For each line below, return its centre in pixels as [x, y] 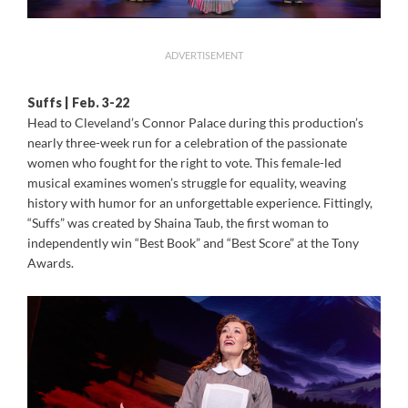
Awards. [51, 262]
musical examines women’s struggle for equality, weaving [187, 182]
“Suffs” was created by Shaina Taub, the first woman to [178, 222]
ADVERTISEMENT [204, 55]
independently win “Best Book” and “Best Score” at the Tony [193, 242]
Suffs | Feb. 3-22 [78, 102]
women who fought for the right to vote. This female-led [184, 162]
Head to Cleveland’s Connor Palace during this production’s [195, 122]
